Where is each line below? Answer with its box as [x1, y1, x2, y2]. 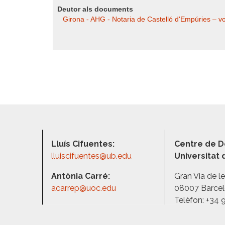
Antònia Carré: [51, 171, 110, 181]
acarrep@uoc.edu [51, 183, 117, 193]
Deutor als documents [57, 6, 133, 13]
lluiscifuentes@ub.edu [51, 151, 134, 161]
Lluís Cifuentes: [51, 139, 115, 149]
